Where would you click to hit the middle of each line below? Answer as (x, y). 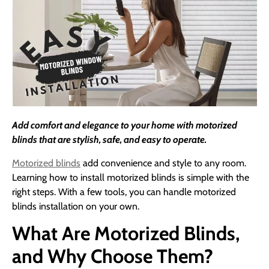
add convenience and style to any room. (163, 163)
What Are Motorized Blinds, (126, 234)
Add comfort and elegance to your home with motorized (125, 125)
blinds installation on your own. (76, 206)
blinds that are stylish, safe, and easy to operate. (109, 140)
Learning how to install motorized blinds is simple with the (131, 177)
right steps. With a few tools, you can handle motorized (124, 192)
